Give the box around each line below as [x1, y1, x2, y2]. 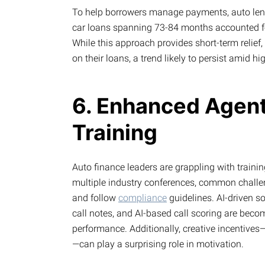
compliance [118, 192, 167, 203]
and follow [72, 192, 118, 203]
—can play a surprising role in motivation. [72, 238, 244, 250]
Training [72, 119, 157, 146]
